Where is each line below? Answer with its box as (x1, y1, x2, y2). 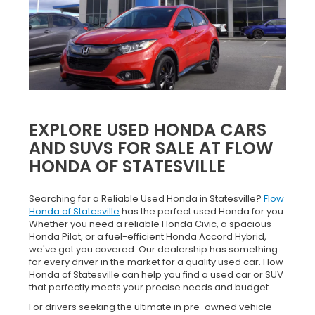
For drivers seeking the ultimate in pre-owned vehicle (29, 300, 272, 314)
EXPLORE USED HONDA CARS (29, 117, 266, 141)
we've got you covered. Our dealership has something (29, 242, 278, 256)
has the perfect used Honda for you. (120, 204, 285, 218)
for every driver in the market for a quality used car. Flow (29, 255, 283, 269)
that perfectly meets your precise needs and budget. (29, 280, 271, 294)
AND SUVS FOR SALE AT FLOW (29, 136, 274, 160)
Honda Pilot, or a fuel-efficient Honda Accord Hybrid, (29, 229, 266, 243)
